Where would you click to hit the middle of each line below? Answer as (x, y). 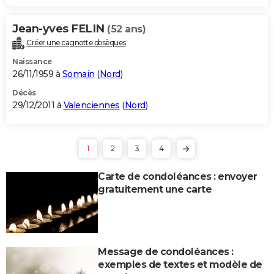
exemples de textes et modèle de (180, 264)
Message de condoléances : (166, 251)
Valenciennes (91, 105)
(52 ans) (126, 29)
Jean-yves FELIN (60, 28)
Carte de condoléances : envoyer (178, 176)
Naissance (32, 61)
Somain (78, 74)
